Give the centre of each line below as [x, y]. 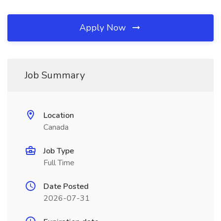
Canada [56, 127]
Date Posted [66, 186]
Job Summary [55, 75]
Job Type [59, 151]
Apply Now [104, 28]
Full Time [59, 163]
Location [59, 115]
